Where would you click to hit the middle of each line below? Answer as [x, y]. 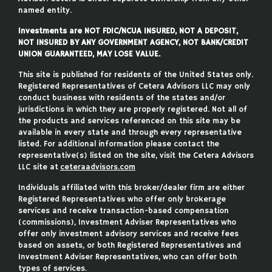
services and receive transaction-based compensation [124, 211]
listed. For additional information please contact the [119, 144]
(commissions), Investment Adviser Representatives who [127, 222]
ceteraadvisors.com [98, 167]
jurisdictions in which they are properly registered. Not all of [133, 109]
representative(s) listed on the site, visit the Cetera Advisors [136, 155]
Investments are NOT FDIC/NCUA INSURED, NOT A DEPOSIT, [128, 31]
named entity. [45, 10]
